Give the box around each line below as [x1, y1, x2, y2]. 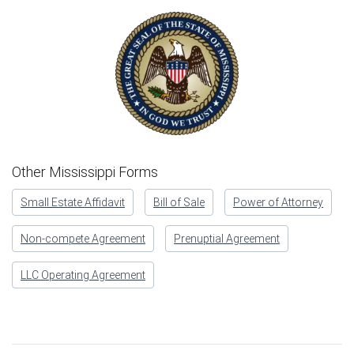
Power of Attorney [233, 195, 323, 209]
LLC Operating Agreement [21, 268, 145, 281]
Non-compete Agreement [21, 232, 145, 245]
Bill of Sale [153, 195, 205, 209]
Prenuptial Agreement [174, 232, 280, 245]
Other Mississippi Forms [12, 163, 158, 180]
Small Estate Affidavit [21, 195, 125, 209]
